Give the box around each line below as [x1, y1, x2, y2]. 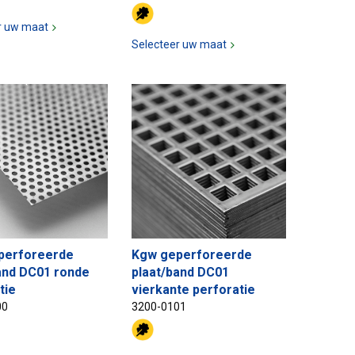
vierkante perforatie [132, 282, 255, 298]
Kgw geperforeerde [132, 247, 252, 263]
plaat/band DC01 [132, 265, 229, 281]
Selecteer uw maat [132, 38, 227, 52]
